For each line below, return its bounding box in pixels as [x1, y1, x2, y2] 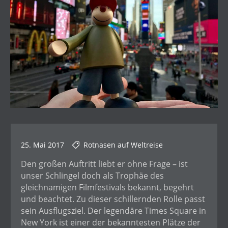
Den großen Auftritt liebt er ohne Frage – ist [21, 158, 188, 170]
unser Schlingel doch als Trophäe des [21, 170, 164, 182]
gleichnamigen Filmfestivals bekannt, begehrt [21, 182, 194, 193]
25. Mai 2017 [21, 140, 64, 150]
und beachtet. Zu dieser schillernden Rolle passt [21, 193, 205, 205]
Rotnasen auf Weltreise [83, 140, 163, 150]
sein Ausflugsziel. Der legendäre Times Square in [21, 205, 206, 217]
